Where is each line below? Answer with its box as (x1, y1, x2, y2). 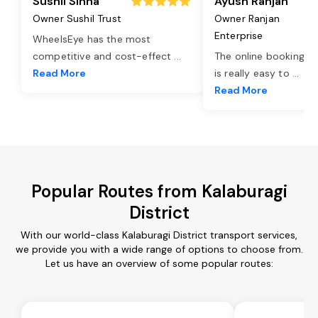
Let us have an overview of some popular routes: (45, 256, 273, 270)
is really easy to (214, 66, 292, 79)
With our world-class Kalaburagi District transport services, (21, 228, 297, 241)
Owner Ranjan (214, 11, 280, 25)
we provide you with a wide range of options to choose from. (15, 242, 303, 256)
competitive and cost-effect (33, 49, 175, 62)
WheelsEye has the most (33, 32, 151, 45)
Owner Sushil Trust (33, 11, 121, 25)
